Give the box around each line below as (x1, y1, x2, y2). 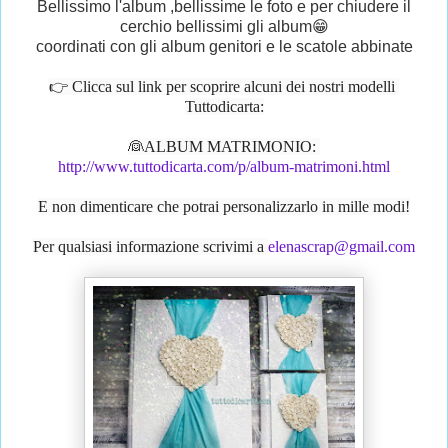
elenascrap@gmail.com (268, 238, 415, 256)
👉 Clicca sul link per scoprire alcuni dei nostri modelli (49, 78, 395, 96)
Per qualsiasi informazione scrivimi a (33, 238, 268, 256)
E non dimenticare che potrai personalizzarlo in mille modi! (38, 198, 410, 216)
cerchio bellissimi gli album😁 (119, 18, 329, 36)
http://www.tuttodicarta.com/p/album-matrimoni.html (58, 158, 390, 176)
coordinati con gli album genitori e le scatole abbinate (35, 38, 413, 56)
